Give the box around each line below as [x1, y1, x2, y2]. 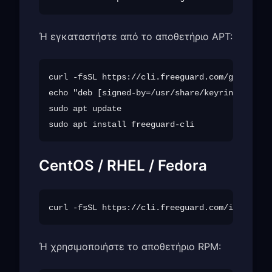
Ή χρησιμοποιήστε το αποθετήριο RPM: [39, 240, 221, 253]
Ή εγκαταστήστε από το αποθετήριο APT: [39, 30, 233, 42]
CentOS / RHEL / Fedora [39, 156, 207, 174]
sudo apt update [49, 103, 121, 114]
